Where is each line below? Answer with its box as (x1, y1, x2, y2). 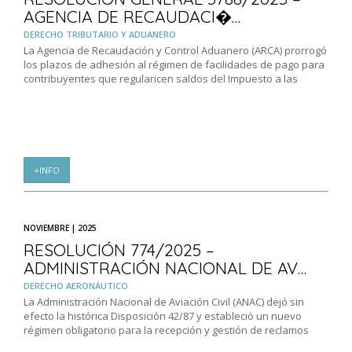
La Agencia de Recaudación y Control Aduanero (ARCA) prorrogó (24, 43, 327, 58)
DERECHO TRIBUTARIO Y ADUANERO (24, 28, 176, 41)
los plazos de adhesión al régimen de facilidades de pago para (24, 57, 324, 72)
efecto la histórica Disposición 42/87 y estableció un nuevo (24, 309, 302, 324)
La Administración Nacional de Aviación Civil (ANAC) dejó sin (24, 295, 304, 310)
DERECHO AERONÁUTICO (24, 280, 128, 292)
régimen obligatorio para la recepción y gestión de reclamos (24, 323, 309, 338)
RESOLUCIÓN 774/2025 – (24, 240, 214, 261)
